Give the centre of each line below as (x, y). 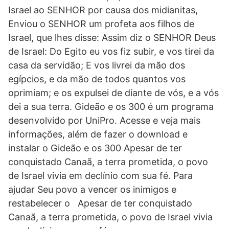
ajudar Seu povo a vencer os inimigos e (92, 189)
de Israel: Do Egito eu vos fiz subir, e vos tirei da (111, 51)
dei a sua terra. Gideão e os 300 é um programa (111, 107)
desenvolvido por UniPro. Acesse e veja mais (104, 120)
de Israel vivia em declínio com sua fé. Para (100, 176)
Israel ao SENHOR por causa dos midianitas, (103, 10)
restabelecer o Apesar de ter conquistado (100, 203)
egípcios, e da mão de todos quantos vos (97, 79)
